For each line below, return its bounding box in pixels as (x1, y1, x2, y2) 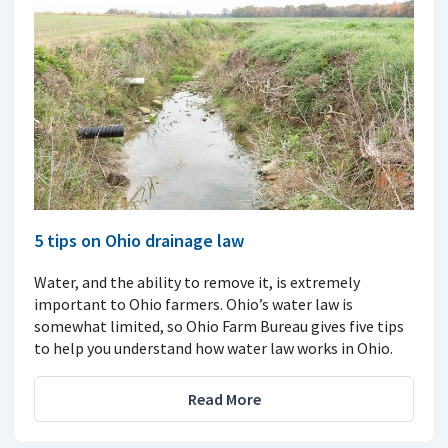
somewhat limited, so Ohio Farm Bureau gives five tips (34, 316, 404, 337)
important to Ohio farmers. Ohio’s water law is (34, 294, 353, 315)
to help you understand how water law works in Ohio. (34, 338, 393, 359)
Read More (187, 389, 261, 410)
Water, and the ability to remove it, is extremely (34, 272, 360, 293)
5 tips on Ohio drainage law (34, 229, 244, 253)
